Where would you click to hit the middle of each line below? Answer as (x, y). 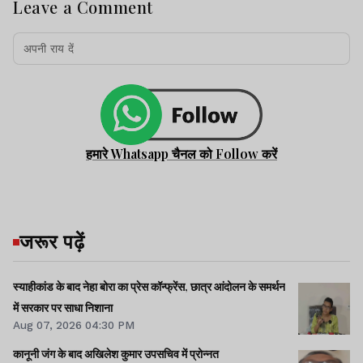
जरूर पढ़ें (52, 241)
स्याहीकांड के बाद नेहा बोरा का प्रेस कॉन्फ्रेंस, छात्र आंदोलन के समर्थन (149, 287)
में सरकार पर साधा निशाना (63, 308)
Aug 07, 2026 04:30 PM (74, 325)
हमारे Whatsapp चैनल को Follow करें (181, 154)
